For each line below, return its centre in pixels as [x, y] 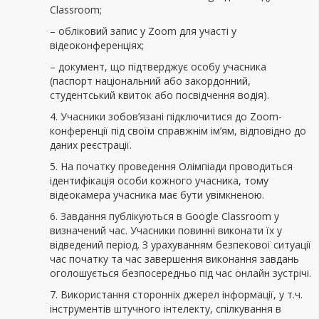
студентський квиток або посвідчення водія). [159, 95]
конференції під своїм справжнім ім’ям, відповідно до [178, 131]
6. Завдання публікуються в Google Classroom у [164, 216]
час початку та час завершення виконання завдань [174, 259]
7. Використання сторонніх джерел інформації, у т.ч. [176, 294]
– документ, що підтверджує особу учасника [158, 67]
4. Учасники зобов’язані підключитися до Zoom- [166, 116]
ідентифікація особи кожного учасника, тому [159, 181]
